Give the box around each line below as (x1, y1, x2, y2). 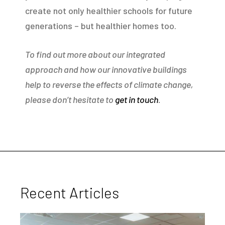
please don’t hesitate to (25, 93, 115, 105)
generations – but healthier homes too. (25, 20, 176, 31)
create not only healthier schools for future (25, 5, 192, 16)
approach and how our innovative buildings (25, 63, 187, 75)
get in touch (115, 93, 158, 105)
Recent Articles (20, 183, 119, 201)
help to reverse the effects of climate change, (25, 78, 193, 90)
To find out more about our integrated (25, 48, 165, 60)
